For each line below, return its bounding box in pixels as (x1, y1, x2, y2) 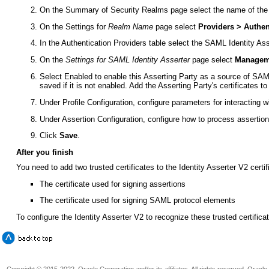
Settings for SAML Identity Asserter (65, 55, 193, 65)
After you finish (16, 148, 73, 157)
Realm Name (108, 22, 154, 31)
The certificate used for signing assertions (40, 179, 186, 189)
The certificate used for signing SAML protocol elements (40, 196, 236, 205)
